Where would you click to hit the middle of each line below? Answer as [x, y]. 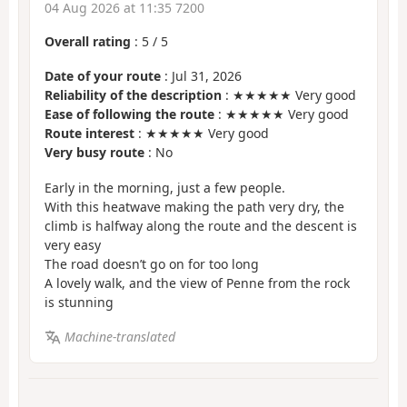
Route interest [89, 134]
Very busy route [94, 153]
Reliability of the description [133, 95]
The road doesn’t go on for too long [152, 263]
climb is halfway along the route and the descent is [201, 225]
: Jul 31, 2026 [201, 76]
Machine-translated [119, 337]
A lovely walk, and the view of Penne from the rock [197, 283]
